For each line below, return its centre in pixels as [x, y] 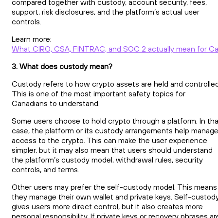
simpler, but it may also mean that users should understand [112, 150]
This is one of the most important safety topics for [99, 93]
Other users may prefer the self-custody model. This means [114, 187]
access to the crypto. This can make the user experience [109, 140]
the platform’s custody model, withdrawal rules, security [107, 159]
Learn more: [32, 39]
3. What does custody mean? [62, 66]
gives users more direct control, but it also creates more [107, 206]
